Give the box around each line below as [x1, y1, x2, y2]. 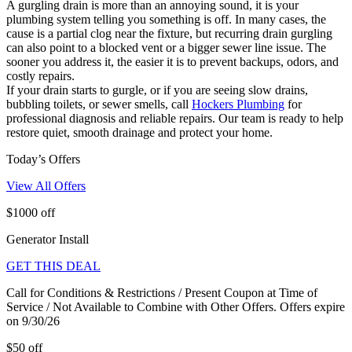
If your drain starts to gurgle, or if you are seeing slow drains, [6, 82, 308, 97]
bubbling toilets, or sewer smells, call [6, 97, 192, 111]
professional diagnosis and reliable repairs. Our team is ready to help [6, 111, 343, 125]
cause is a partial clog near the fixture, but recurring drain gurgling [6, 26, 332, 40]
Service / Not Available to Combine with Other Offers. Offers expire [6, 299, 345, 313]
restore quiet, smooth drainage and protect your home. [6, 125, 273, 139]
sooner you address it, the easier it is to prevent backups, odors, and [6, 54, 339, 68]
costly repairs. [6, 68, 75, 82]
